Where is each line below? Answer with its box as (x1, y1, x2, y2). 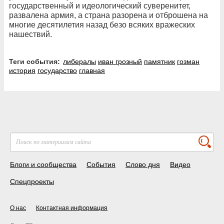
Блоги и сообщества (10, 160, 76, 168)
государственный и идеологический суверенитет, (9, 1, 190, 10)
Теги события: (13, 57, 60, 65)
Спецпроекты (10, 177, 54, 185)
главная (79, 66, 105, 74)
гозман (177, 57, 199, 65)
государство (37, 66, 77, 74)
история (9, 66, 35, 74)
